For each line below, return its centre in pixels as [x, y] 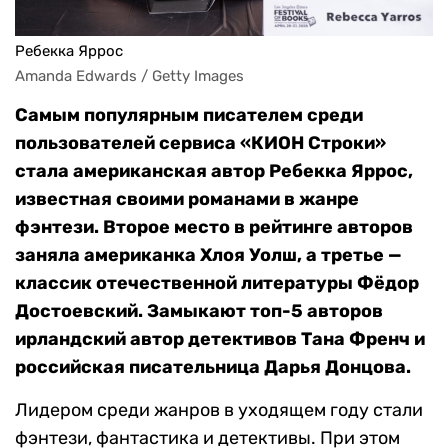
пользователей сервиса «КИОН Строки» [200, 143]
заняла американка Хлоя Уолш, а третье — [208, 255]
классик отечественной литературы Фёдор [217, 283]
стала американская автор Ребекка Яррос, [214, 171]
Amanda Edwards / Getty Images [129, 76]
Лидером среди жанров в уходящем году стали [219, 410]
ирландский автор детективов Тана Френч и [220, 339]
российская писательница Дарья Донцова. [213, 367]
